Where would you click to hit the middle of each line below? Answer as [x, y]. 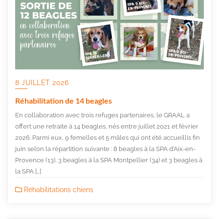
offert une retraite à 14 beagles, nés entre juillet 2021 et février [107, 126]
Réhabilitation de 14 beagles [64, 100]
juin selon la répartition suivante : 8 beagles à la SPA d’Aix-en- [105, 149]
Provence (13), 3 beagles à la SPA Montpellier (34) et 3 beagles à [109, 160]
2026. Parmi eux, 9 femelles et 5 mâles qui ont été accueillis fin [108, 137]
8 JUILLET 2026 [42, 82]
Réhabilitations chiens [58, 189]
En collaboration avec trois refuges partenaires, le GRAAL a [102, 115]
